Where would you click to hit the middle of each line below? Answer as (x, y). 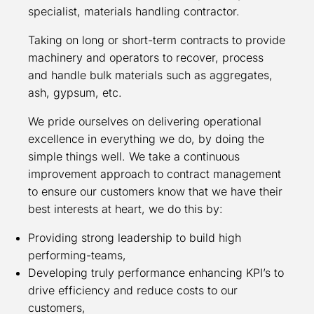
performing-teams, (79, 255)
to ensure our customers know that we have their (155, 191)
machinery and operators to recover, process (146, 57)
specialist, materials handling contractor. (134, 11)
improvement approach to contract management (155, 173)
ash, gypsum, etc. (75, 92)
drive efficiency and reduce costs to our (133, 290)
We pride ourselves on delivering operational (145, 121)
